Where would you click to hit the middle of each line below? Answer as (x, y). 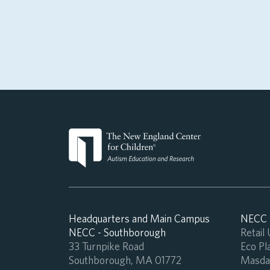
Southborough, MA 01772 (125, 260)
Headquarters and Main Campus (139, 219)
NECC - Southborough (117, 233)
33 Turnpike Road (106, 246)
